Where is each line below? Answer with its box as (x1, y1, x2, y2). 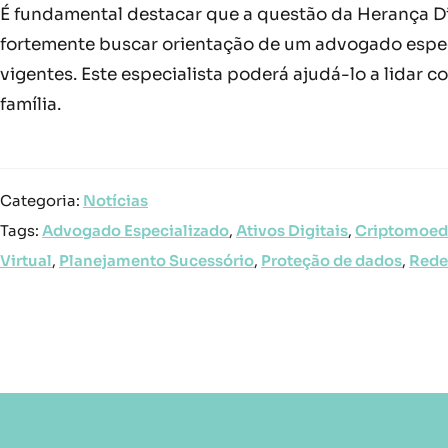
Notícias (83, 192, 148, 211)
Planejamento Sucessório (59, 252, 254, 271)
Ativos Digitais (236, 222, 348, 241)
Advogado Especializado (42, 222, 229, 241)
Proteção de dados (261, 252, 402, 271)
